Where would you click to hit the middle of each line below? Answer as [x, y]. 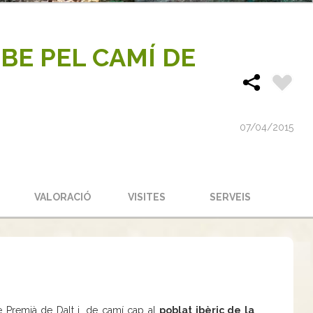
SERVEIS [231, 197]
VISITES [146, 197]
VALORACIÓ [63, 197]
